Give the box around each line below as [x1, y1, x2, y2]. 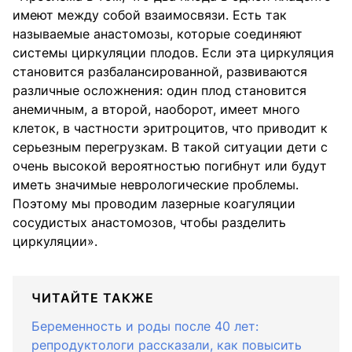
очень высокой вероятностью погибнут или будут [13, 157, 327, 174]
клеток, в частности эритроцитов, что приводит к [13, 119, 328, 136]
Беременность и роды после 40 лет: [31, 317, 258, 334]
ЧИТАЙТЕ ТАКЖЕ [31, 289, 154, 306]
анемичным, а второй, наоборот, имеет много [13, 101, 300, 117]
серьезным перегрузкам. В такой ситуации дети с [13, 138, 328, 155]
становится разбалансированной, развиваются [13, 63, 307, 79]
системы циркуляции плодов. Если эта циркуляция [13, 44, 334, 60]
